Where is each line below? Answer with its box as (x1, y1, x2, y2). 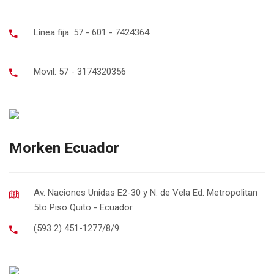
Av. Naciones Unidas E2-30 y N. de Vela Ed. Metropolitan (34, 187, 257, 198)
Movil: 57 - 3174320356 (34, 66, 126, 77)
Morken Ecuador (9, 139, 119, 157)
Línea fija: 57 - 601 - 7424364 (34, 27, 149, 38)
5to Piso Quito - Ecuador (34, 202, 133, 213)
